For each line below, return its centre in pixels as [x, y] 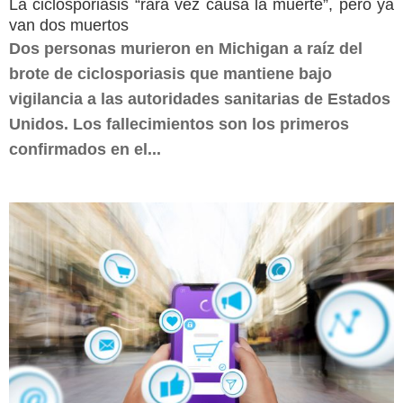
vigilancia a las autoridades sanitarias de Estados [200, 99]
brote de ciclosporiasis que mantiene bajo [170, 74]
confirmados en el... [85, 149]
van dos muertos [69, 25]
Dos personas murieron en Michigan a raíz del [186, 49]
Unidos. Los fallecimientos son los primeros [179, 124]
